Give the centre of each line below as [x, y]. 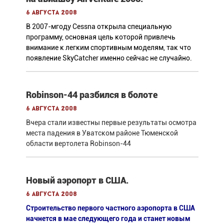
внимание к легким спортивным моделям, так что [108, 47]
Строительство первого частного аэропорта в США [110, 208]
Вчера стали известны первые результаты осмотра [111, 122]
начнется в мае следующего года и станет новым [108, 218]
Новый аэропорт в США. [77, 180]
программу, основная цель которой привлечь [100, 37]
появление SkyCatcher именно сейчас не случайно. [109, 58]
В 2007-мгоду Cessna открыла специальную [98, 26]
